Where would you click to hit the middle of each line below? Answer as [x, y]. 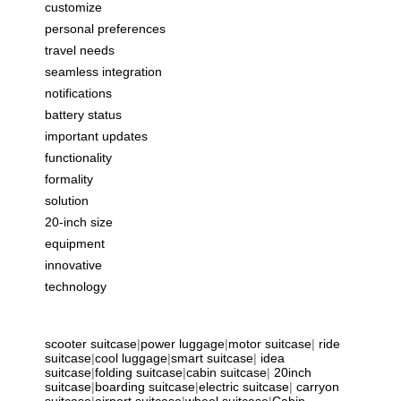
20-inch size [79, 222]
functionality [78, 158]
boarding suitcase [145, 387]
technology [76, 287]
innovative [73, 265]
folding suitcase [139, 373]
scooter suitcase [91, 344]
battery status [83, 115]
